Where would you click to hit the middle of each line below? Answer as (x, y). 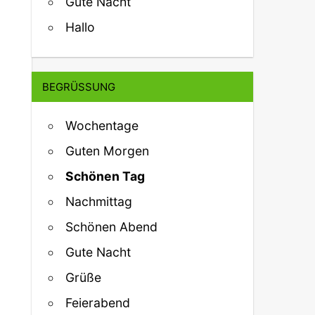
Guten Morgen (108, 151)
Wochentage (102, 126)
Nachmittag (99, 202)
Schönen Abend (112, 227)
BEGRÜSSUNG (75, 86)
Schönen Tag (105, 176)
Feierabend (98, 303)
